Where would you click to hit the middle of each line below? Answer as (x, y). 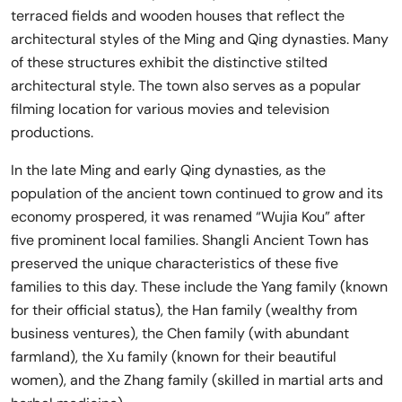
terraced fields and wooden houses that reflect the (178, 15)
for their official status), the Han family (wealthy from (184, 310)
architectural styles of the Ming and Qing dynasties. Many (200, 39)
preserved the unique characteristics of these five (175, 263)
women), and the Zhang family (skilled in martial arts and (197, 380)
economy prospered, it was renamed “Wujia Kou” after (188, 216)
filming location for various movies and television (170, 109)
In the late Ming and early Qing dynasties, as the (168, 170)
